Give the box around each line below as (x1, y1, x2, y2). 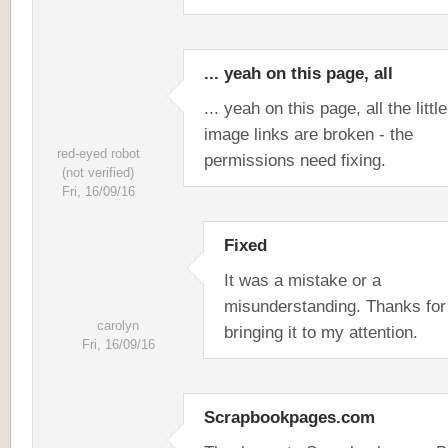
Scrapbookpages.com (204, 407, 375, 427)
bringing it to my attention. (224, 322, 418, 342)
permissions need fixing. (204, 150, 391, 170)
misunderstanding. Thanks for (224, 296, 446, 316)
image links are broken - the (204, 124, 413, 144)
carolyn (97, 318, 139, 333)
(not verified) (62, 165, 134, 180)
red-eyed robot (56, 146, 140, 161)
